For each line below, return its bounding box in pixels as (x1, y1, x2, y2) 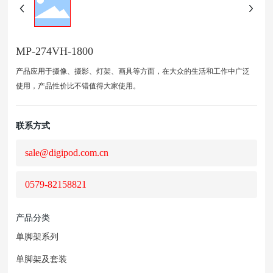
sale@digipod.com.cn (25, 147, 109, 158)
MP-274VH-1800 (16, 45, 94, 57)
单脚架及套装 (16, 255, 68, 264)
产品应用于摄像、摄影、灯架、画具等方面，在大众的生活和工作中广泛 (16, 66, 250, 76)
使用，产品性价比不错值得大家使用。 (16, 81, 141, 90)
